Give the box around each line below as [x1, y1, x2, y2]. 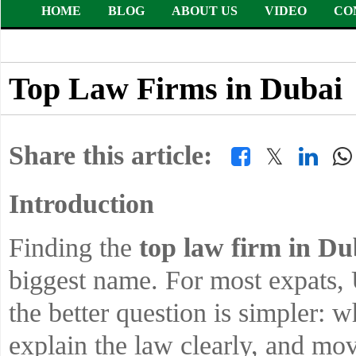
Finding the [9, 233, 139, 262]
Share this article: [9, 141, 212, 170]
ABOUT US [171, 4, 238, 17]
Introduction [9, 189, 154, 219]
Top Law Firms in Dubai [9, 71, 342, 107]
